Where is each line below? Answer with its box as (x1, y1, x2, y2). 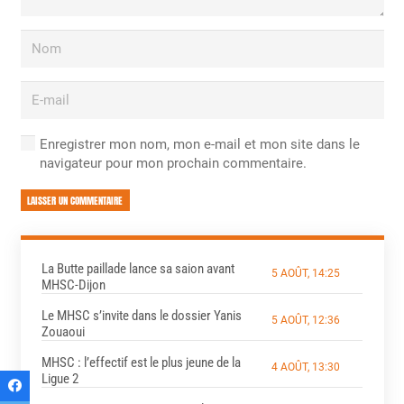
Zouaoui (41, 324, 85, 341)
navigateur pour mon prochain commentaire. (39, 155, 307, 172)
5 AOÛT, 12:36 (271, 314, 340, 327)
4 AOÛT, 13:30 (271, 361, 340, 374)
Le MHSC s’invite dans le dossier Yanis (41, 308, 242, 325)
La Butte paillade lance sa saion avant (41, 261, 234, 278)
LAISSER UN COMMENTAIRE (27, 192, 124, 208)
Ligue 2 (41, 371, 78, 388)
